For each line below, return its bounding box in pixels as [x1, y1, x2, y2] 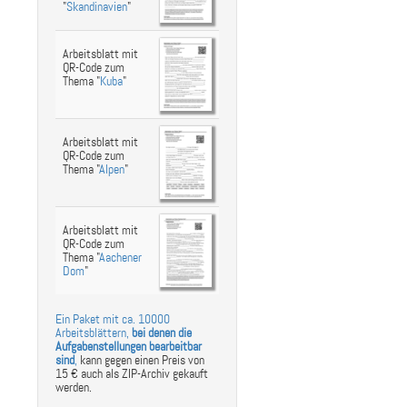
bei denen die [132, 325, 192, 341]
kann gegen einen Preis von [77, 352, 204, 368]
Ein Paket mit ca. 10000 [55, 312, 170, 327]
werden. [55, 380, 92, 395]
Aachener [99, 250, 142, 265]
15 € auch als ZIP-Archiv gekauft [55, 366, 208, 382]
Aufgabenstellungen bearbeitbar [55, 339, 202, 354]
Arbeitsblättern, [55, 325, 132, 341]
